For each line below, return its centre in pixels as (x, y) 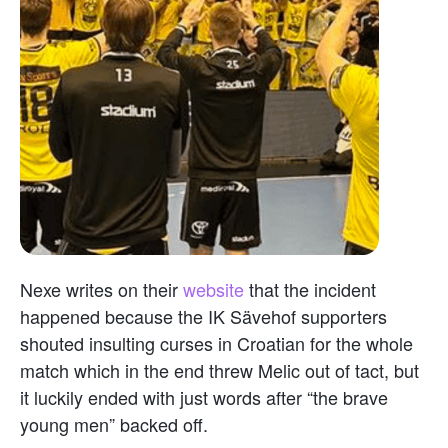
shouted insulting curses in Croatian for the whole (216, 343)
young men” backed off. (114, 424)
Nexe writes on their (101, 289)
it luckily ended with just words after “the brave (204, 397)
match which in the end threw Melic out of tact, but (219, 370)
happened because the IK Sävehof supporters (203, 316)
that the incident (312, 289)
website (216, 289)
